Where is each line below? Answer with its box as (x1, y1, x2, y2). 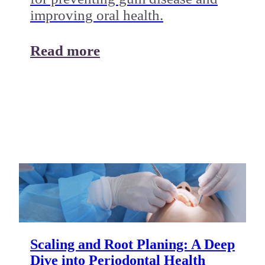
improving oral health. (30, 7, 163, 23)
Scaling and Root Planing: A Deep (30, 236, 235, 252)
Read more (30, 42, 100, 59)
